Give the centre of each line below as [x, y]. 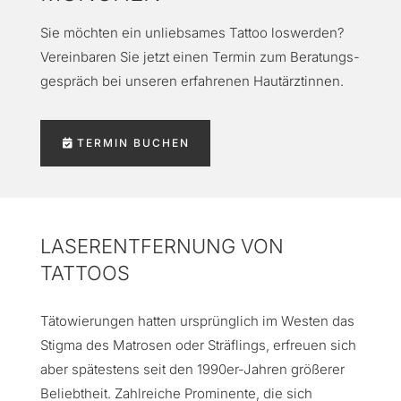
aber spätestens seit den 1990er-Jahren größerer [192, 369]
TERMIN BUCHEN [133, 143]
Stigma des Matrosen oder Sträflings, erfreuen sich [198, 345]
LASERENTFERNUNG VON [162, 246]
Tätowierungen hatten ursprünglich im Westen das [197, 321]
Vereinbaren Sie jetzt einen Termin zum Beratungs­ [200, 57]
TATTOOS [85, 273]
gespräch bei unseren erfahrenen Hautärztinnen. [192, 81]
